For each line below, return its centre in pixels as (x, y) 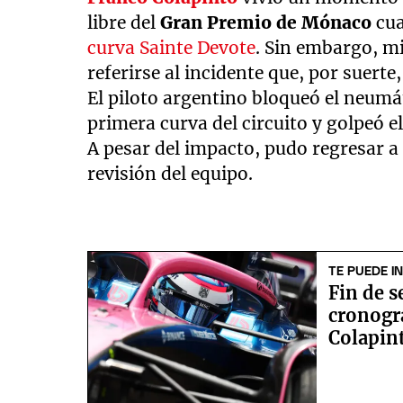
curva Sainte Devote (172, 48)
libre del (124, 23)
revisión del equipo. (170, 174)
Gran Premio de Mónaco (266, 23)
